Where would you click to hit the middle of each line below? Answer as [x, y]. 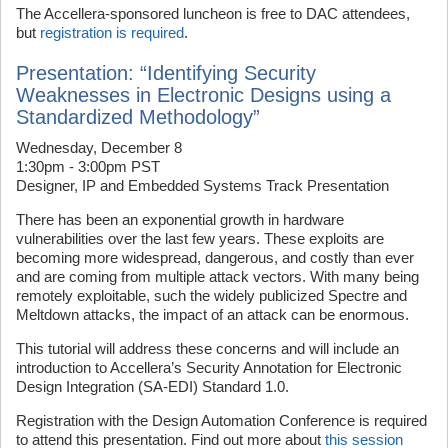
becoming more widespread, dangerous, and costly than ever [215, 257]
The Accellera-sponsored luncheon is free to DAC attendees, [213, 13]
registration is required [112, 32]
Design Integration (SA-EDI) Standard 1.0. [152, 386]
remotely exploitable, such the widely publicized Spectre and [211, 295]
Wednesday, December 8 [99, 147]
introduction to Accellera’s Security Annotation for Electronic [209, 367]
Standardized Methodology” [138, 116]
